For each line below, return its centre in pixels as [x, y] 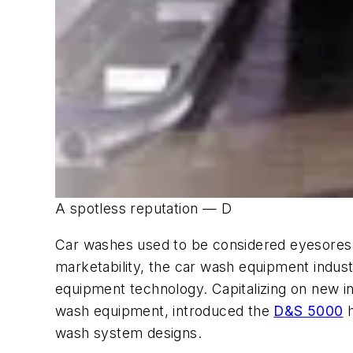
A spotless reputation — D [143, 209]
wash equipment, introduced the [165, 310]
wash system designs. [128, 333]
